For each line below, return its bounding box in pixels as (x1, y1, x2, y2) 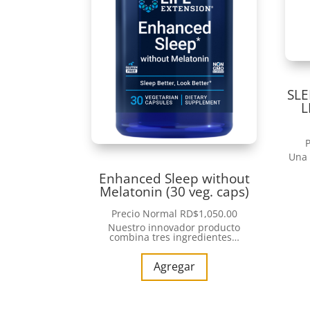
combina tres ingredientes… (109, 230, 239, 244)
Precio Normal (111, 206, 180, 220)
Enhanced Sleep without (98, 168, 250, 188)
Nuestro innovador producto (108, 220, 241, 234)
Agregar (153, 259, 195, 275)
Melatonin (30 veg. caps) (99, 181, 249, 201)
